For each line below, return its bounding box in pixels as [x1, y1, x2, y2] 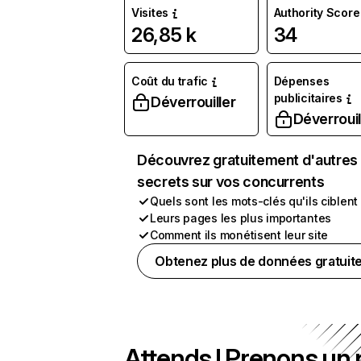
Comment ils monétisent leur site [150, 228, 329, 242]
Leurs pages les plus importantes [150, 211, 332, 225]
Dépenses [273, 74, 330, 88]
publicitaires [273, 91, 342, 105]
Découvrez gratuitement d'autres [137, 151, 358, 168]
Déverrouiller [151, 93, 236, 110]
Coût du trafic [131, 74, 209, 88]
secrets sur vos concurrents [137, 173, 325, 190]
